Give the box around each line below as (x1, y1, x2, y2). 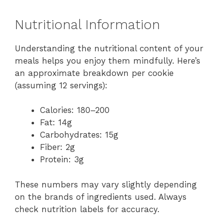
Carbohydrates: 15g (40, 130, 118, 140)
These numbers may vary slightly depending (15, 179, 197, 189)
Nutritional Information (15, 16, 160, 33)
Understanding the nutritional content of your (15, 43, 203, 53)
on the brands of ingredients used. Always (15, 191, 186, 202)
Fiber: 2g (40, 142, 75, 152)
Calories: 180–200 (40, 105, 110, 115)
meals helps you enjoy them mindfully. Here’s (15, 55, 200, 66)
